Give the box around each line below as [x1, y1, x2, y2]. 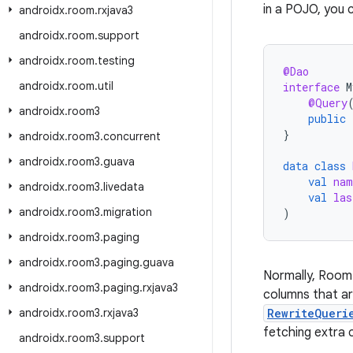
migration [103, 205, 152, 219]
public [308, 111, 346, 126]
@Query [308, 95, 347, 110]
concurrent [103, 129, 161, 143]
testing [98, 54, 135, 68]
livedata [103, 180, 144, 194]
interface [283, 80, 340, 95]
